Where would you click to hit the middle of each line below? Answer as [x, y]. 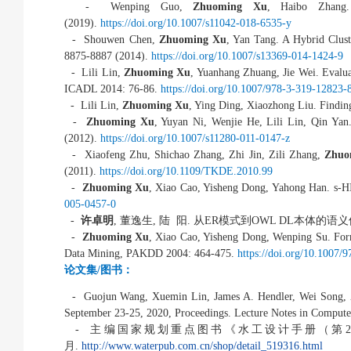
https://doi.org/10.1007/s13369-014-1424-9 [247, 56]
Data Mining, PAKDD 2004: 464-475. [151, 253]
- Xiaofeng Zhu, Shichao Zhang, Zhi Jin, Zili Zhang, [195, 155]
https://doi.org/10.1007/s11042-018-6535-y [196, 23]
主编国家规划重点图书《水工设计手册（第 [218, 329]
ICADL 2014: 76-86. [112, 89]
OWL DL [273, 221]
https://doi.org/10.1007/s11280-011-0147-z [195, 138]
